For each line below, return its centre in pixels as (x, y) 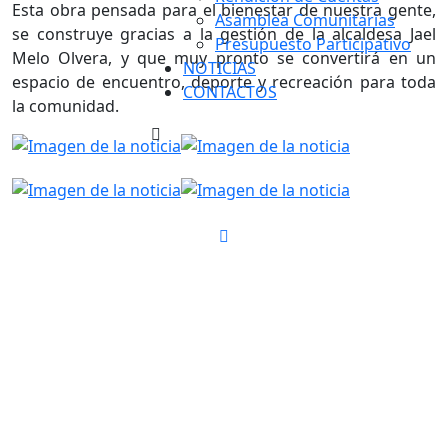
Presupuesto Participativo (313, 44)
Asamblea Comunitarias (305, 20)
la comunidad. (65, 106)
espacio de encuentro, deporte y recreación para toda (224, 82)
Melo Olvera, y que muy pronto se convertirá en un (224, 58)
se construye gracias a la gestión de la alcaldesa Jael (224, 34)
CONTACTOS (230, 92)
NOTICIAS (219, 68)
